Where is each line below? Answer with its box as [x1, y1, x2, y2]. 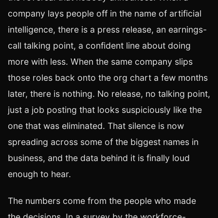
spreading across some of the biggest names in [8, 137, 199, 147]
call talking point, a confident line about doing [8, 40, 191, 51]
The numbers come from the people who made [8, 196, 196, 206]
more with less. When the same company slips [8, 56, 193, 67]
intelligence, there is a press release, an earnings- [8, 24, 207, 35]
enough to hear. [8, 169, 71, 180]
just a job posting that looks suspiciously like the [8, 105, 202, 115]
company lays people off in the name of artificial [8, 8, 201, 19]
